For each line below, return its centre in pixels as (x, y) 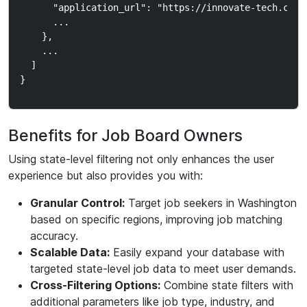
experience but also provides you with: (106, 175)
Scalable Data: (70, 252)
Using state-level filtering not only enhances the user (141, 159)
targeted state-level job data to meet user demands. (163, 269)
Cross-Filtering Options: (95, 285)
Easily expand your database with (197, 252)
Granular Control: (77, 203)
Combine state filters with (227, 285)
